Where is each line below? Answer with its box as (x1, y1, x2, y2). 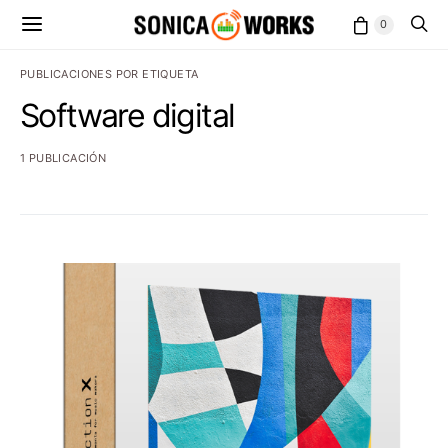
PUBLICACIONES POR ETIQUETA (20, 67, 199, 81)
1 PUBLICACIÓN (20, 151, 107, 165)
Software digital (20, 96, 235, 135)
